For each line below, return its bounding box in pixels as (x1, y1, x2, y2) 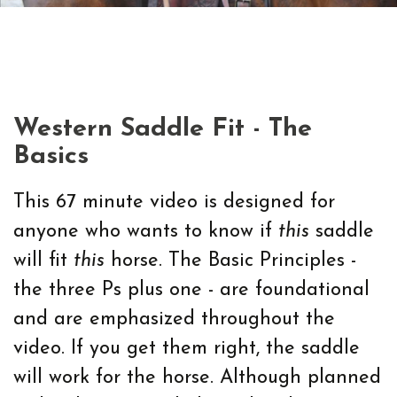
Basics (13, 144, 89, 169)
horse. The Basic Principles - (105, 251, 356, 271)
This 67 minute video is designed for (13, 192, 335, 213)
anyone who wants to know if (13, 222, 278, 242)
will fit (13, 251, 74, 271)
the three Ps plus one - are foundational (13, 280, 370, 300)
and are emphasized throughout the (13, 309, 335, 330)
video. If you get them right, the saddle (13, 339, 360, 359)
